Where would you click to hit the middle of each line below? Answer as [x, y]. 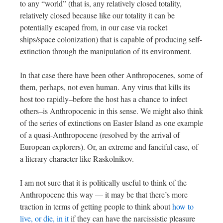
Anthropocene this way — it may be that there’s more [104, 195]
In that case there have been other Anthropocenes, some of [111, 75]
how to [183, 207]
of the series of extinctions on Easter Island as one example [111, 123]
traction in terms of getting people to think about [96, 207]
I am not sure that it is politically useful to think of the [103, 183]
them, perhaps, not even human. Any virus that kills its [105, 87]
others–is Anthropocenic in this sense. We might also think [111, 111]
